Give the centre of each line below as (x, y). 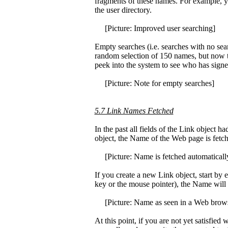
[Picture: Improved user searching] (155, 28)
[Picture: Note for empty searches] (154, 83)
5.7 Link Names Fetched (134, 111)
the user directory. (123, 10)
